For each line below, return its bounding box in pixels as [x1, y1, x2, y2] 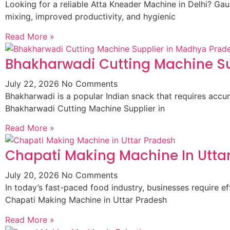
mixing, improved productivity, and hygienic [5, 11, 176, 22]
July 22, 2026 [5, 78, 62, 89]
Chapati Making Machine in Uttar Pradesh [5, 195, 167, 205]
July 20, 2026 [5, 170, 62, 181]
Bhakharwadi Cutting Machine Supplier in [5, 103, 165, 113]
